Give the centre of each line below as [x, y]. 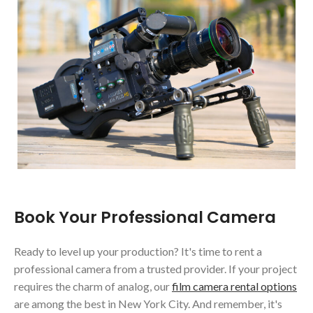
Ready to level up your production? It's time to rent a [138, 252]
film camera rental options [234, 286]
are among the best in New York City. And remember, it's [148, 304]
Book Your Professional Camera [145, 218]
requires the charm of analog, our [93, 286]
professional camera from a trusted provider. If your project [155, 269]
